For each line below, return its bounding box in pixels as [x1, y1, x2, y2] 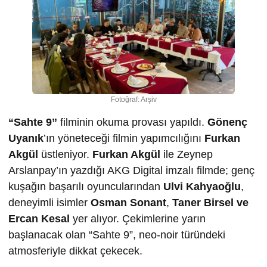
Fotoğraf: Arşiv [110, 95, 157, 104]
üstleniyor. [38, 148, 92, 161]
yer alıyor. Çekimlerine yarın [73, 213, 206, 225]
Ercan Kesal [8, 213, 73, 225]
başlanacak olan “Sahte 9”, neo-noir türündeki [8, 229, 225, 241]
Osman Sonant [91, 197, 166, 209]
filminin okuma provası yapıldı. [57, 116, 207, 129]
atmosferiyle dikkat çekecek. [8, 245, 142, 257]
